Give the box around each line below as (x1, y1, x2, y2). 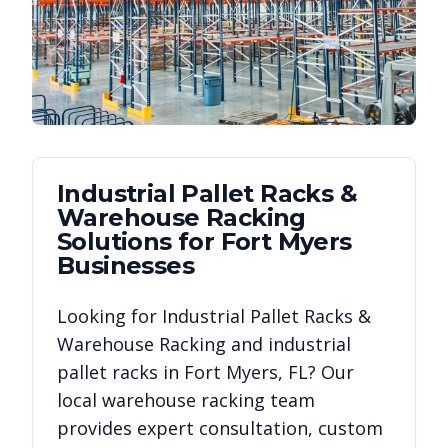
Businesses (57, 251, 194, 280)
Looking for (57, 304, 162, 328)
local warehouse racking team (57, 388, 315, 412)
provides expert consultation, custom (57, 416, 383, 440)
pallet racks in (57, 360, 184, 384)
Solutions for (57, 227, 221, 256)
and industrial (226, 332, 351, 356)
